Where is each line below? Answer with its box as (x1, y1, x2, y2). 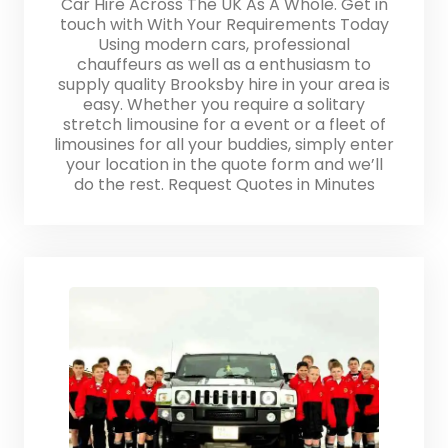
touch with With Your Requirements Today (59, 13, 389, 37)
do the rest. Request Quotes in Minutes (73, 173, 375, 197)
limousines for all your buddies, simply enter (54, 133, 394, 157)
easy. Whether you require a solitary (83, 93, 365, 117)
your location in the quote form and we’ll (65, 153, 383, 177)
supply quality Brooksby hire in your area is (58, 73, 390, 97)
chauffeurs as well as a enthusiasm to (77, 53, 371, 77)
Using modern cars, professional (98, 33, 350, 57)
